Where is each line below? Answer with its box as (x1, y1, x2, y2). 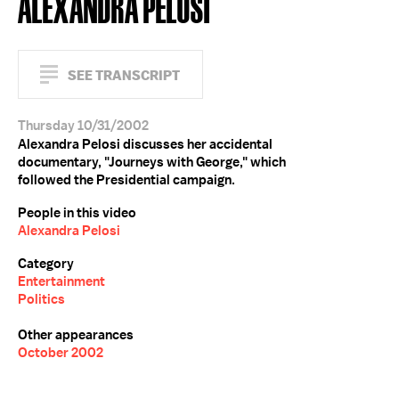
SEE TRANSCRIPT (68, 67, 180, 84)
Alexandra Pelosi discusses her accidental (18, 135, 273, 153)
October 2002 (18, 344, 103, 362)
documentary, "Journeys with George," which (18, 153, 286, 171)
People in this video (18, 204, 136, 222)
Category (18, 255, 74, 273)
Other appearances (18, 326, 134, 344)
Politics (18, 290, 65, 308)
